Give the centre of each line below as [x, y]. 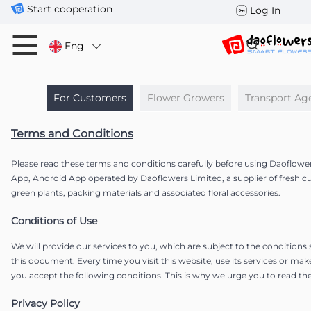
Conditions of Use [54, 221]
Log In [265, 10]
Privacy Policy [45, 303]
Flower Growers [185, 98]
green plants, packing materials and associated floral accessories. [146, 193]
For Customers [90, 98]
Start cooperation [70, 9]
